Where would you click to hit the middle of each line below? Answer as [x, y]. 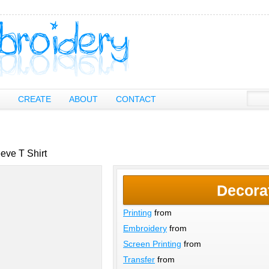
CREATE [35, 99]
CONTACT [136, 99]
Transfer [139, 259]
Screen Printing [152, 244]
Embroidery [145, 228]
